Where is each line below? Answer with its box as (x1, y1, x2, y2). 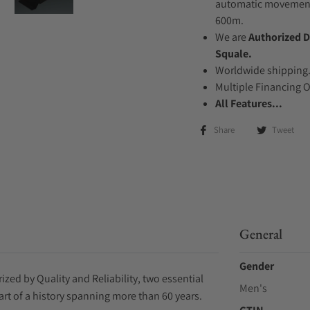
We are (215, 30, 248, 44)
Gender (239, 259, 274, 273)
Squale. (215, 46, 252, 61)
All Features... (215, 96, 282, 111)
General (239, 225, 282, 243)
